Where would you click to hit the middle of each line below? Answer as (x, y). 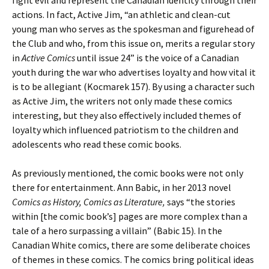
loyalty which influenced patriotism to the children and (125, 130)
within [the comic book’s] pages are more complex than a (130, 216)
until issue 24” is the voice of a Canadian (158, 58)
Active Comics (49, 58)
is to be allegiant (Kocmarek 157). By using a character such (133, 86)
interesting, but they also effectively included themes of (127, 115)
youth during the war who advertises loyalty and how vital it (134, 72)
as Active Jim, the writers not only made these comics (122, 101)
